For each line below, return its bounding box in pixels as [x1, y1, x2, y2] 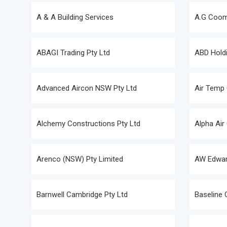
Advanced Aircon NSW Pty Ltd [36, 84, 137, 93]
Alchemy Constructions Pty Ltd [36, 119, 140, 128]
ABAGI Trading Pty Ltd [36, 48, 110, 57]
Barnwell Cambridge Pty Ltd [36, 190, 128, 199]
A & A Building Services [36, 13, 113, 22]
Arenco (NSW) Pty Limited [36, 155, 123, 164]
